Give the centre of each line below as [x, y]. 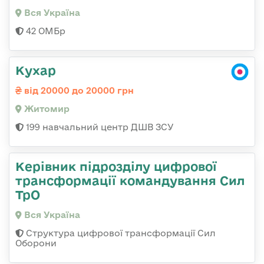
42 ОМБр [44, 31]
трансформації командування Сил [130, 181]
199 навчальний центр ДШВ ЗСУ [99, 127]
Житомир [46, 109]
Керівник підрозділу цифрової [116, 166]
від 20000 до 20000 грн [78, 91]
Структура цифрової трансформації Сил [120, 233]
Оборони [36, 243]
